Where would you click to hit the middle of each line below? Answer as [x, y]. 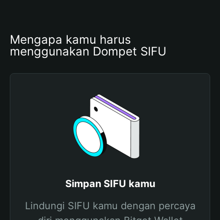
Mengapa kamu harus [70, 40]
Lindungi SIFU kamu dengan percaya [110, 206]
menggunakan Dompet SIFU [88, 51]
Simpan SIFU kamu [110, 184]
